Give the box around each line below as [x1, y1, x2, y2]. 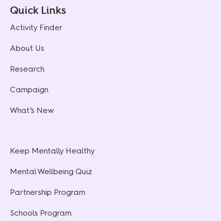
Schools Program [10, 208, 72, 218]
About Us [10, 43, 44, 53]
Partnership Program [10, 187, 85, 197]
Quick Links [10, 3, 66, 18]
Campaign [10, 85, 48, 95]
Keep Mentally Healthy [10, 146, 95, 156]
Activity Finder [10, 23, 63, 33]
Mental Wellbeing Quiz [10, 167, 92, 177]
